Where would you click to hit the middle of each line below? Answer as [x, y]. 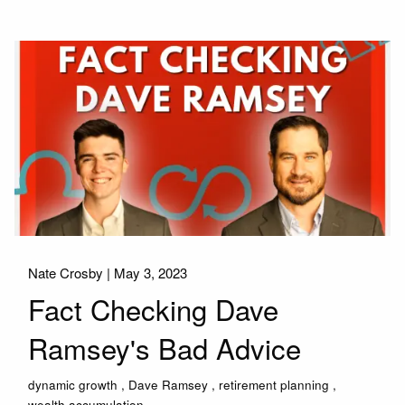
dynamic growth [73, 384]
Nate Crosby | [71, 272]
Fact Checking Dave [154, 309]
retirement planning [274, 384]
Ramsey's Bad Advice [165, 348]
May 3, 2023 [151, 272]
